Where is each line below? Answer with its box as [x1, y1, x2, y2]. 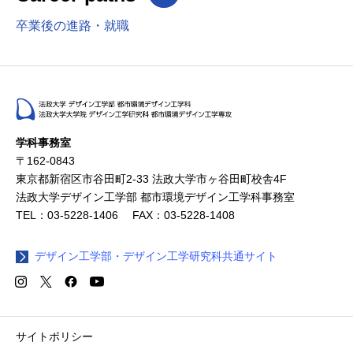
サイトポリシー [16, 330, 93, 343]
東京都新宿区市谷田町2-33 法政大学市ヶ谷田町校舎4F [16, 173, 287, 185]
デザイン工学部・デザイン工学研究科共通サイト [35, 250, 277, 262]
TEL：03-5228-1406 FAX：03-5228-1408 [16, 209, 235, 221]
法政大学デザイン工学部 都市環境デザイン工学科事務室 [16, 191, 295, 203]
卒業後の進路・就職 [16, 19, 129, 32]
